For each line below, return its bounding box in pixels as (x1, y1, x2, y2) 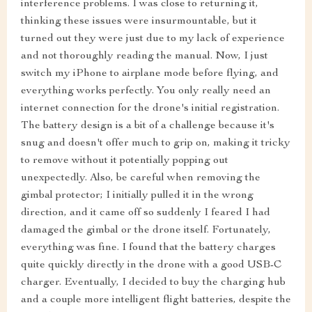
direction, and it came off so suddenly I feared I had (21, 208, 270, 219)
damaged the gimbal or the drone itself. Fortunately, (21, 225, 271, 237)
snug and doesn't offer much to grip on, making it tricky (21, 138, 290, 150)
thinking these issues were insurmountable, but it (21, 16, 257, 28)
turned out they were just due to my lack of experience (21, 33, 285, 45)
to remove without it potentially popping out (21, 155, 228, 167)
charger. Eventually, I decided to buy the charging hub (21, 277, 286, 289)
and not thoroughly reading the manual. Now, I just (21, 51, 268, 63)
